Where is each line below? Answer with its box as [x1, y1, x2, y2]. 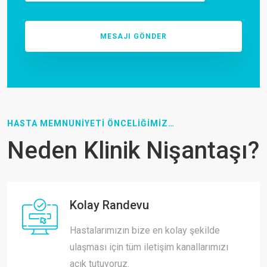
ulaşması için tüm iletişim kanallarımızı [70, 241, 228, 253]
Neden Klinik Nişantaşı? [7, 136, 259, 165]
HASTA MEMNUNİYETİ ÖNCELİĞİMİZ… [7, 119, 175, 129]
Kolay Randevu [70, 198, 149, 213]
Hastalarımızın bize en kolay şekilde [70, 225, 220, 237]
